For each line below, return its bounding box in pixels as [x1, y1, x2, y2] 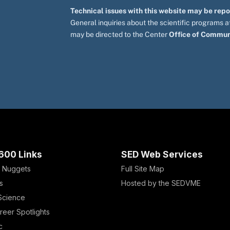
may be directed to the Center [70, 30, 169, 39]
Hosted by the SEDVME [121, 179, 201, 187]
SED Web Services [121, 149, 203, 160]
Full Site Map [121, 164, 164, 173]
